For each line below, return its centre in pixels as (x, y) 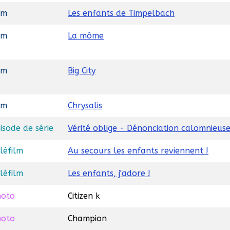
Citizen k (84, 196)
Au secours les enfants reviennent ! (138, 151)
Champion (87, 219)
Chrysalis (85, 106)
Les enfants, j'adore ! (109, 174)
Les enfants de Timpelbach (121, 13)
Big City (82, 71)
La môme (86, 36)
